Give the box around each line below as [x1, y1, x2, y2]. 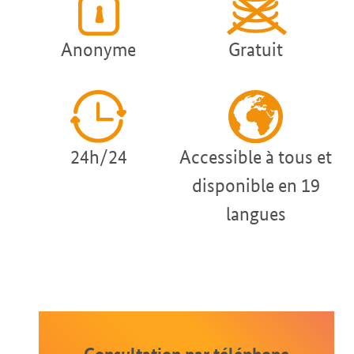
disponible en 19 [191, 174, 320, 198]
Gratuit [228, 38, 283, 62]
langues [225, 202, 286, 226]
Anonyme [61, 38, 136, 62]
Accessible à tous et [179, 145, 332, 169]
